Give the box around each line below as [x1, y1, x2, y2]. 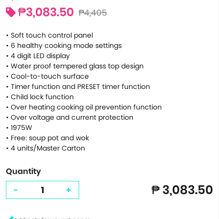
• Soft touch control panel [6, 30, 93, 40]
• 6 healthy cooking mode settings [6, 41, 122, 50]
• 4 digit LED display [6, 51, 70, 61]
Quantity [6, 166, 41, 177]
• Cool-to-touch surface [6, 71, 89, 81]
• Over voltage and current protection [6, 112, 133, 122]
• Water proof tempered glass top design [6, 61, 144, 71]
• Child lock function [6, 92, 74, 102]
